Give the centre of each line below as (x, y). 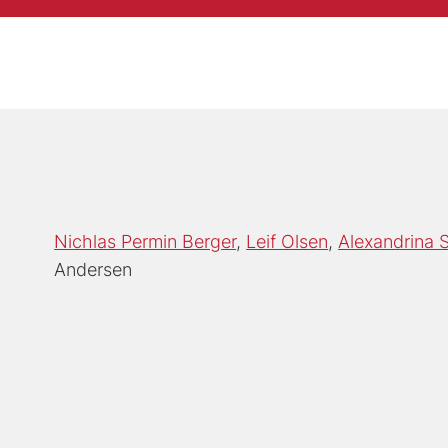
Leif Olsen (287, 241)
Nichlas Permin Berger (145, 241)
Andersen (93, 269)
